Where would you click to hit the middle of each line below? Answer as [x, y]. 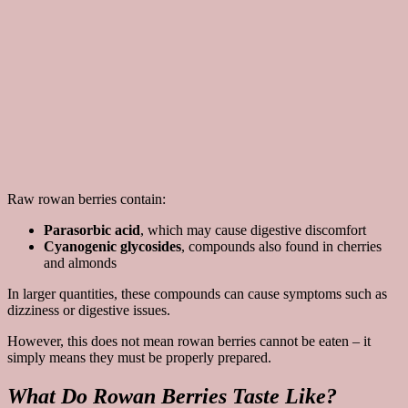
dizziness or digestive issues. [89, 310]
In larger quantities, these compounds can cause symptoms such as [197, 293]
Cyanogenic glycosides [112, 246]
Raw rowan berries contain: [87, 199]
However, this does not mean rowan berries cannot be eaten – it [189, 341]
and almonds [80, 262]
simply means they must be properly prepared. [139, 357]
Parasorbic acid [92, 229]
